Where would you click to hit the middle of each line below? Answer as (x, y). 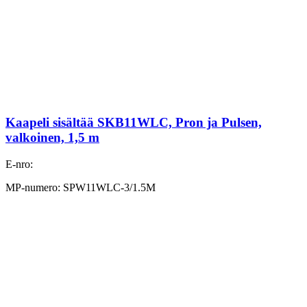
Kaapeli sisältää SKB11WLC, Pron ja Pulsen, (134, 123)
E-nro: (19, 164)
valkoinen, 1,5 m (52, 138)
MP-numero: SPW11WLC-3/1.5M (81, 188)
